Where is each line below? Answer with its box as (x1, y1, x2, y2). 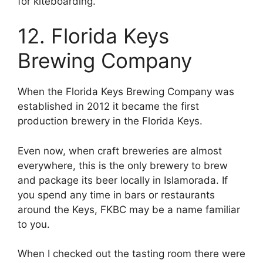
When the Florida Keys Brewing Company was (18, 86, 234, 98)
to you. (18, 218, 53, 230)
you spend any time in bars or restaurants (18, 188, 215, 201)
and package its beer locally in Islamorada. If (18, 174, 228, 186)
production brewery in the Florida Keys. (18, 115, 205, 127)
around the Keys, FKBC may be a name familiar (18, 203, 240, 215)
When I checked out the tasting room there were (18, 248, 245, 260)
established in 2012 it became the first (18, 100, 199, 113)
